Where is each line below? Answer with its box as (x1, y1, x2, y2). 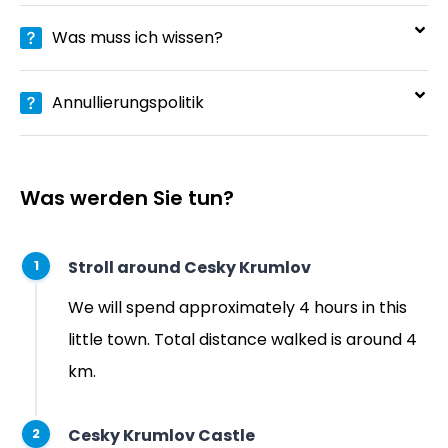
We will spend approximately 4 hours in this (68, 295, 407, 319)
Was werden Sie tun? (20, 183, 234, 212)
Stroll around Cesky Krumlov (68, 256, 311, 280)
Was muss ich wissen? (52, 25, 223, 49)
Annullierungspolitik (52, 90, 204, 114)
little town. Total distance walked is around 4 (68, 327, 417, 351)
